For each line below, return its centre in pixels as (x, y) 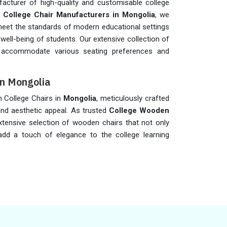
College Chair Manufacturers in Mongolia (79, 15)
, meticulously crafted (133, 98)
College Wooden (139, 110)
